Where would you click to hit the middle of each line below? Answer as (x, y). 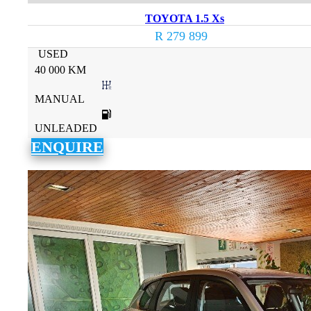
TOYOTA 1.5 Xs (185, 19)
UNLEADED (66, 128)
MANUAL (60, 99)
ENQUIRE (67, 147)
